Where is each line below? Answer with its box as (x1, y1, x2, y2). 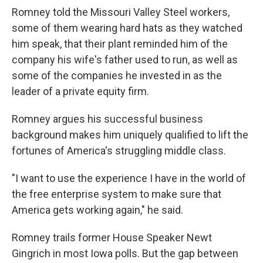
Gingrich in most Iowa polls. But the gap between (12, 247, 238, 259)
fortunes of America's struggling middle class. (12, 144, 226, 157)
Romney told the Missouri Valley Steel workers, (12, 5, 230, 18)
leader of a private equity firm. (12, 85, 149, 97)
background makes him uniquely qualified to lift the (12, 128, 248, 141)
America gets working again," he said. (12, 203, 183, 216)
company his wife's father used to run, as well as (12, 53, 238, 66)
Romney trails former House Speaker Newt (12, 231, 212, 244)
